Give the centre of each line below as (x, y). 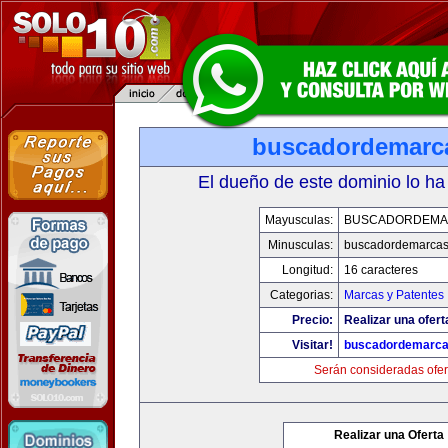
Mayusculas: (299, 220)
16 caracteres (381, 270)
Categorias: (301, 295)
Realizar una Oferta (389, 435)
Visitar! (312, 345)
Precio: (312, 320)
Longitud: (307, 270)
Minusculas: (300, 245)
